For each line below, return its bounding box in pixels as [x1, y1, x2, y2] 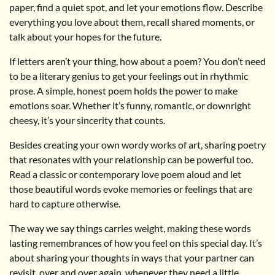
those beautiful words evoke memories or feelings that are [9, 182, 252, 195]
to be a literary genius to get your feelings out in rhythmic [9, 69, 248, 82]
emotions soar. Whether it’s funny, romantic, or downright [9, 99, 251, 111]
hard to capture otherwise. [9, 197, 120, 209]
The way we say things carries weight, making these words [9, 222, 251, 234]
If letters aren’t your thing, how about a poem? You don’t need [9, 55, 266, 67]
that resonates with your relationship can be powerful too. [9, 153, 253, 165]
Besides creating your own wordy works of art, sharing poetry [9, 138, 266, 150]
